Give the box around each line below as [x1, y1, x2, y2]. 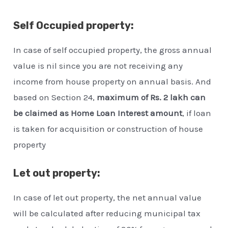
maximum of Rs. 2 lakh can [97, 92, 206, 102]
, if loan [182, 107, 212, 118]
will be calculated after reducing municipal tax [13, 208, 201, 219]
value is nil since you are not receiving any [13, 60, 183, 71]
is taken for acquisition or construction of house [13, 123, 204, 134]
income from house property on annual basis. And [13, 76, 212, 87]
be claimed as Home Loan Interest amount [13, 107, 183, 118]
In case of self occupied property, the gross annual [13, 44, 212, 55]
